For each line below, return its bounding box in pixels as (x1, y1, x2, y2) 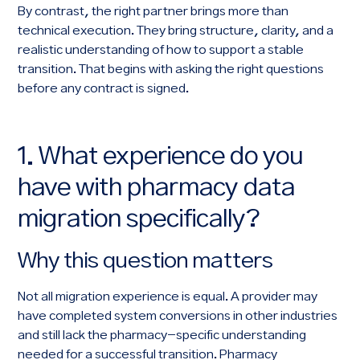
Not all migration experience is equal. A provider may (18, 291, 318, 304)
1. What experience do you (18, 145, 304, 170)
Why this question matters (18, 251, 274, 273)
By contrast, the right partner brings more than (18, 6, 289, 18)
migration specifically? (18, 207, 260, 233)
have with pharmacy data (18, 176, 296, 202)
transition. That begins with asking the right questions (18, 63, 325, 76)
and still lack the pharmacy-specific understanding (18, 329, 307, 342)
